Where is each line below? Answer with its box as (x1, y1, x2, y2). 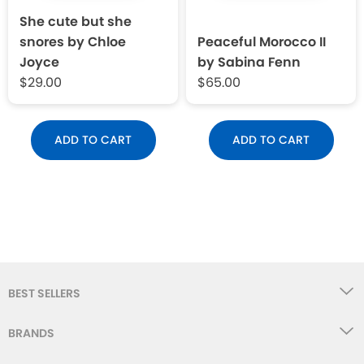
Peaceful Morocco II (197, 32, 326, 51)
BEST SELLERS (8, 284, 80, 301)
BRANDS (8, 324, 54, 341)
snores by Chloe (19, 32, 126, 51)
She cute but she (19, 11, 132, 31)
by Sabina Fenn (197, 52, 301, 71)
